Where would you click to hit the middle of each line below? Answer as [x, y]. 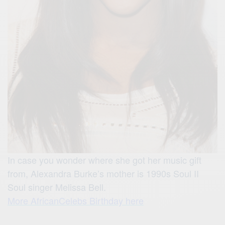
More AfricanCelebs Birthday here [76, 200]
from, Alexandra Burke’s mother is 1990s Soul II [103, 173]
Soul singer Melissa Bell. [57, 187]
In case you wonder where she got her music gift [104, 159]
